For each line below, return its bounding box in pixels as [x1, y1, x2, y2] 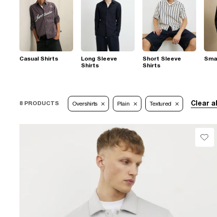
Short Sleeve [142, 55, 181, 62]
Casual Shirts [19, 55, 58, 62]
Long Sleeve [81, 55, 117, 62]
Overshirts [72, 100, 97, 107]
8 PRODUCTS [19, 99, 59, 107]
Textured [149, 100, 172, 107]
